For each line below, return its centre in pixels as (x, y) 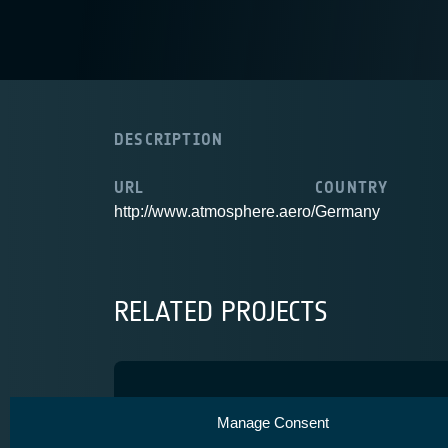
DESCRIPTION (169, 139)
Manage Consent (272, 422)
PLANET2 (202, 410)
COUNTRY (352, 187)
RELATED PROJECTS (221, 312)
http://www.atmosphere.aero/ (214, 211)
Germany (347, 211)
